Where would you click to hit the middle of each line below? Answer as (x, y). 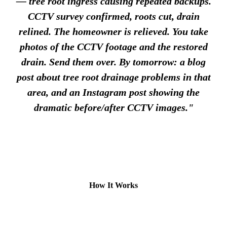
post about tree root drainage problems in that (113, 77)
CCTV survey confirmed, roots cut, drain (113, 16)
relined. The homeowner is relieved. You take (113, 31)
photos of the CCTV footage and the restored (113, 46)
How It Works (113, 185)
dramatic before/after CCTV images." (113, 107)
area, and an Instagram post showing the (113, 92)
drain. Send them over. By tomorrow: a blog (113, 62)
